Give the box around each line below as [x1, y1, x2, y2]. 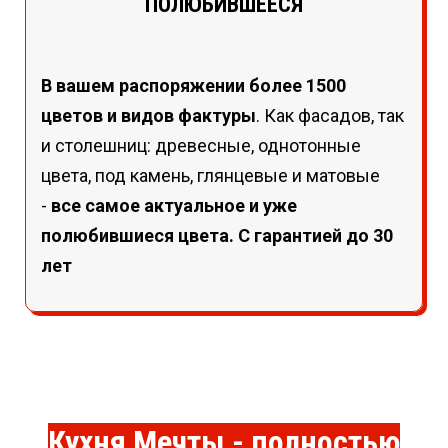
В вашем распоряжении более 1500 [41, 74, 346, 96]
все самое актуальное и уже [47, 194, 297, 216]
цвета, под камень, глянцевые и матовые [41, 164, 380, 186]
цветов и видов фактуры [41, 104, 256, 126]
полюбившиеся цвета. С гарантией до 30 [41, 224, 393, 246]
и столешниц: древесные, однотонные [41, 134, 361, 156]
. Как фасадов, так [256, 104, 404, 126]
